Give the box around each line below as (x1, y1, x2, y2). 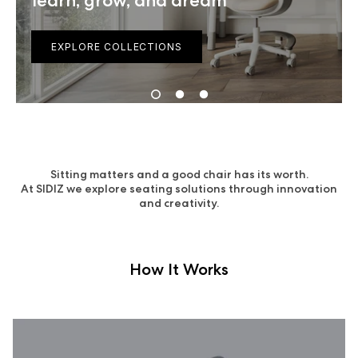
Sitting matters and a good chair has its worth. (50, 167, 308, 181)
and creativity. (139, 196, 219, 210)
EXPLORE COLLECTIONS (51, 40, 183, 53)
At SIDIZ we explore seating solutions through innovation (21, 181, 337, 196)
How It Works (129, 260, 229, 279)
